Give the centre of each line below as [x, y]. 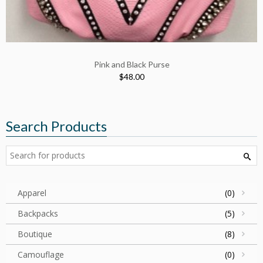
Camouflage [41, 255]
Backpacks [38, 214]
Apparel [32, 193]
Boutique [35, 234]
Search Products [56, 126]
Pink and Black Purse [131, 65]
